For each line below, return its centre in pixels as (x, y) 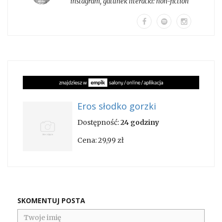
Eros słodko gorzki (117, 106)
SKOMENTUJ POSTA (51, 201)
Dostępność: (99, 123)
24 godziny (140, 123)
